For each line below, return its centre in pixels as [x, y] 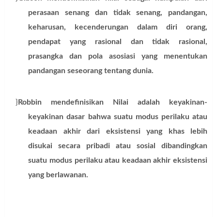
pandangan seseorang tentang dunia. [91, 70]
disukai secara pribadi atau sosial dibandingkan [118, 146]
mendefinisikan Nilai [94, 102]
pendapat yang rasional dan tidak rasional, [118, 41]
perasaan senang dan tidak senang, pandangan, [118, 12]
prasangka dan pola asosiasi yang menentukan [118, 56]
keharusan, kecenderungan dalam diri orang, [118, 27]
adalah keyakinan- [172, 102]
